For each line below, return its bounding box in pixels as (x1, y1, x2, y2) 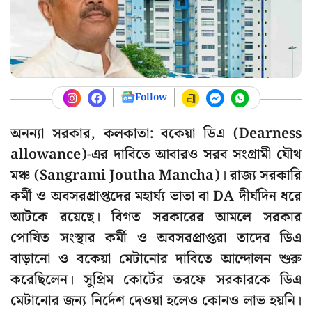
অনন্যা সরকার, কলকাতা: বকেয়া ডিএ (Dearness (10, 123, 302, 146)
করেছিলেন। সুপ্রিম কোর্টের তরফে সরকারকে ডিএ (10, 269, 302, 292)
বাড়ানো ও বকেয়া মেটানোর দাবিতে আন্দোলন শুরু (10, 248, 302, 271)
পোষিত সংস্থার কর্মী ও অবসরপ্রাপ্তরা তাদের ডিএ (10, 227, 302, 250)
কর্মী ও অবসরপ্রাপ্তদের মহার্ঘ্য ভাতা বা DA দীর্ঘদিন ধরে (10, 185, 302, 208)
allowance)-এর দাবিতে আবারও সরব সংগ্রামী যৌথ (10, 143, 302, 166)
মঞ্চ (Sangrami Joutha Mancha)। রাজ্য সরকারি (10, 164, 302, 187)
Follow (134, 90, 167, 106)
